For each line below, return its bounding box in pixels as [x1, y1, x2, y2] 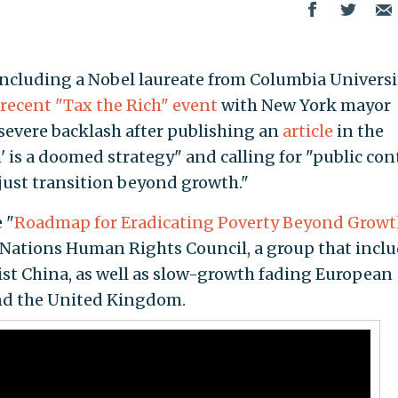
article [282, 120, 333, 141]
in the [332, 120, 384, 141]
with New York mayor [217, 94, 391, 115]
